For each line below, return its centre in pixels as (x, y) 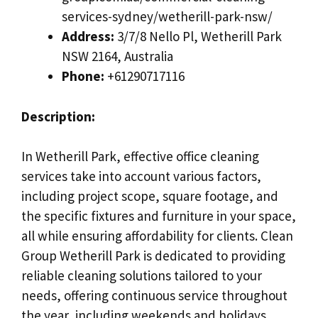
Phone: (83, 76)
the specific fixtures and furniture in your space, (159, 216)
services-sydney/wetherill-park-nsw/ (167, 17)
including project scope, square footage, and (150, 196)
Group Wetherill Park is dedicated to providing (153, 256)
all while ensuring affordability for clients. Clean (157, 236)
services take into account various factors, (141, 176)
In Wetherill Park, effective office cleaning (140, 157)
